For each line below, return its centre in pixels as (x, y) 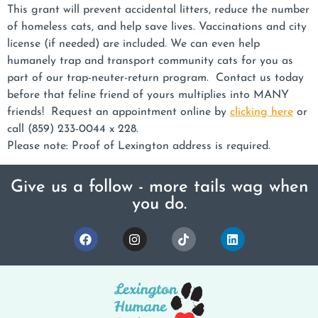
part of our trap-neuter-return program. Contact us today (155, 78)
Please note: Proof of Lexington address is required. (139, 146)
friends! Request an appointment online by (119, 112)
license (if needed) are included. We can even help (133, 44)
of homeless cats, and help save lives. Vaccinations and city (157, 27)
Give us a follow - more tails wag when (159, 188)
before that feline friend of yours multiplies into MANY (148, 95)
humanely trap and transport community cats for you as (150, 61)
